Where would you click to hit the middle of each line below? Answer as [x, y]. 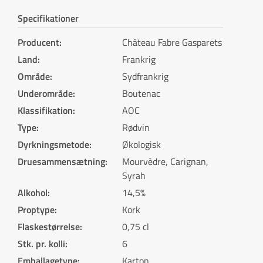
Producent [38, 42]
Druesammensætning [61, 161]
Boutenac [141, 93]
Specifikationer [48, 18]
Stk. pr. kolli [41, 244]
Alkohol [33, 193]
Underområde [45, 93]
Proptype [36, 210]
